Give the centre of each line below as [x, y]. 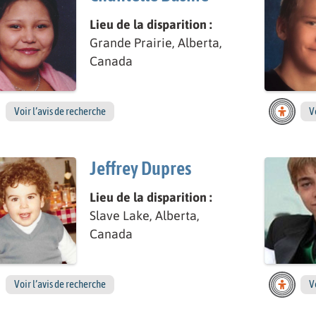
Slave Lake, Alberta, [144, 216]
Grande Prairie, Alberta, [156, 42]
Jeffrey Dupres [140, 168]
